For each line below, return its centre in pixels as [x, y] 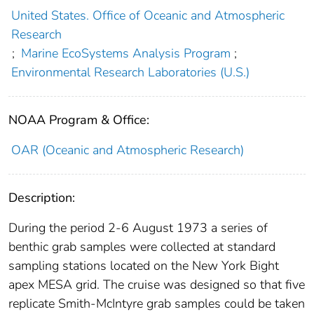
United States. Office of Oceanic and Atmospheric [148, 15]
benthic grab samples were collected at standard [142, 246]
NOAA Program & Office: [79, 120]
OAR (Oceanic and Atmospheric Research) [127, 150]
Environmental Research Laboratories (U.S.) [130, 72]
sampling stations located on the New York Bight [144, 265]
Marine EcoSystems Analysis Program [125, 53]
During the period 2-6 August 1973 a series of [138, 227]
